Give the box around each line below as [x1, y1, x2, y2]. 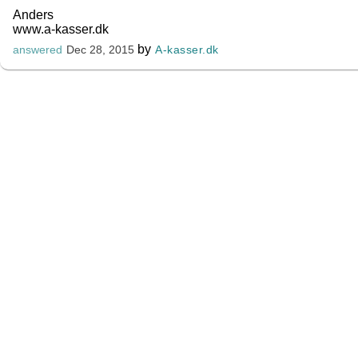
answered [13, 44, 63, 56]
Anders [13, 8, 54, 22]
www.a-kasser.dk [13, 22, 109, 36]
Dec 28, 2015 [66, 44, 134, 56]
